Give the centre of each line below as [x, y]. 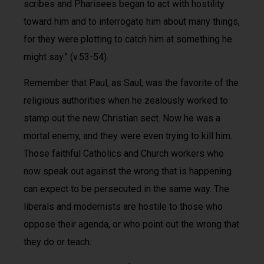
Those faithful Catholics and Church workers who [124, 153]
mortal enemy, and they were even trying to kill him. [128, 136]
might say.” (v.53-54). [66, 57]
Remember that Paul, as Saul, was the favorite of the [131, 82]
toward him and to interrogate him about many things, [132, 21]
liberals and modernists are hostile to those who [123, 206]
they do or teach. [57, 242]
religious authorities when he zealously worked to [126, 100]
